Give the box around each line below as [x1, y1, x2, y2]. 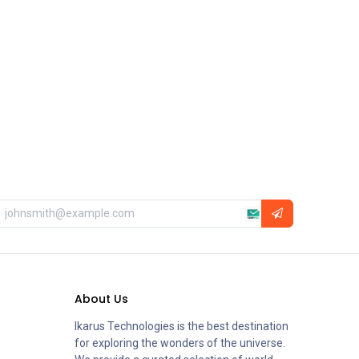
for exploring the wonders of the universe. [75, 337, 286, 349]
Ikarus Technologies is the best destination [75, 320, 289, 333]
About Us [75, 291, 129, 307]
